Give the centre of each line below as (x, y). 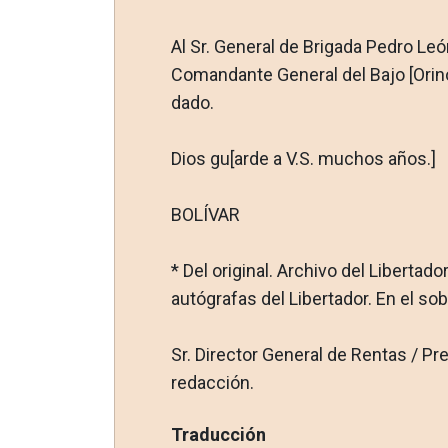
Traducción (218, 434)
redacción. (212, 382)
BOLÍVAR (205, 214)
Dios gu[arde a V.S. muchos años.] (303, 158)
